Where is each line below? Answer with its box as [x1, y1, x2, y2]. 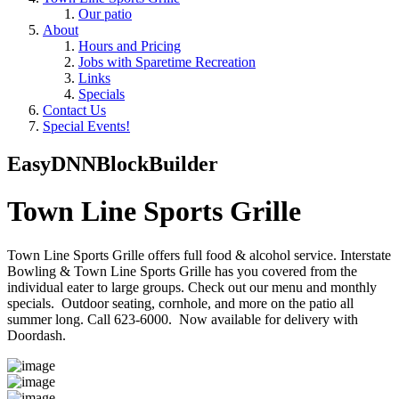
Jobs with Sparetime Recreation [78, 54, 256, 69]
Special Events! [43, 118, 130, 134]
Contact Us [43, 102, 106, 118]
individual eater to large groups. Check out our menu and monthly [7, 279, 377, 295]
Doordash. [7, 327, 69, 343]
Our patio [78, 6, 132, 21]
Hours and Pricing [78, 38, 181, 53]
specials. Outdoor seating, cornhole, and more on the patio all [7, 295, 354, 311]
